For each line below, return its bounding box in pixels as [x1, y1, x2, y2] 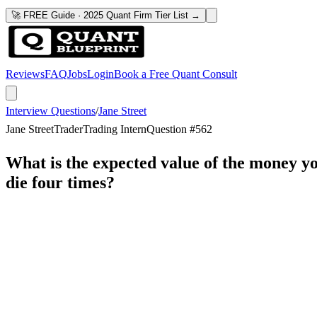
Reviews [6, 68, 45, 80]
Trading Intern [83, 123, 146, 135]
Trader [54, 123, 83, 135]
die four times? [6, 173, 115, 192]
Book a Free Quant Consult [114, 68, 237, 80]
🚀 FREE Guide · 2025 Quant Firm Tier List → [11, 10, 200, 21]
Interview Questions [6, 105, 96, 117]
